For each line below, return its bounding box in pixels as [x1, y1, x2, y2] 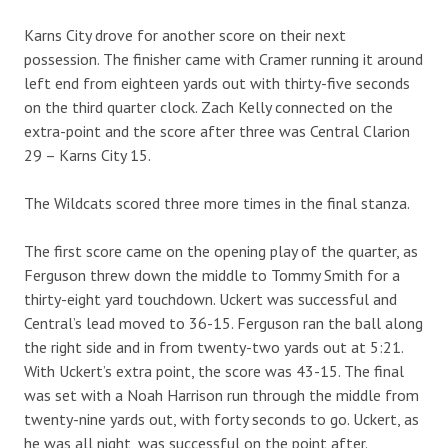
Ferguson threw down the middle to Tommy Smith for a [24, 264, 400, 285]
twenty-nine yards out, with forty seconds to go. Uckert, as [24, 408, 419, 429]
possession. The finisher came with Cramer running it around [24, 48, 423, 69]
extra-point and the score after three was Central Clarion [24, 120, 410, 141]
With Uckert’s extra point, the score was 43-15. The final [24, 360, 404, 381]
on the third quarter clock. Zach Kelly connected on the [24, 96, 393, 117]
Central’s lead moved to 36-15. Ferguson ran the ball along [24, 312, 423, 333]
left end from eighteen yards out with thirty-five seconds [24, 72, 410, 93]
